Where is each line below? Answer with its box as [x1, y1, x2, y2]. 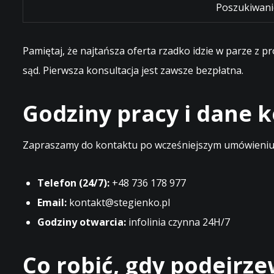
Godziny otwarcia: [37, 215, 126, 229]
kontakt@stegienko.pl [67, 196, 170, 209]
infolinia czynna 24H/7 [126, 215, 230, 229]
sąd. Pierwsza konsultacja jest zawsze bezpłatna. [23, 64, 243, 77]
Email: [37, 196, 67, 209]
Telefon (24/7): [37, 176, 109, 190]
